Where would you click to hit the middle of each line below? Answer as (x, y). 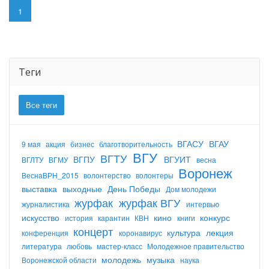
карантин (115, 217)
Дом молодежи (191, 189)
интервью (203, 204)
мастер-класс (120, 246)
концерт (95, 231)
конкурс (215, 217)
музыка (162, 259)
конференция (46, 232)
